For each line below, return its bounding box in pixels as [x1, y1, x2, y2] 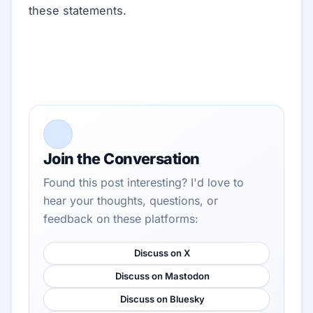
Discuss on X [134, 247, 191, 259]
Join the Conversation [43, 150, 200, 168]
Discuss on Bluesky [119, 293, 205, 305]
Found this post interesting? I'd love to [43, 175, 244, 190]
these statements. [29, 3, 126, 17]
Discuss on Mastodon [115, 270, 210, 282]
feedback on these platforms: [43, 212, 198, 226]
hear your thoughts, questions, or [43, 194, 218, 208]
